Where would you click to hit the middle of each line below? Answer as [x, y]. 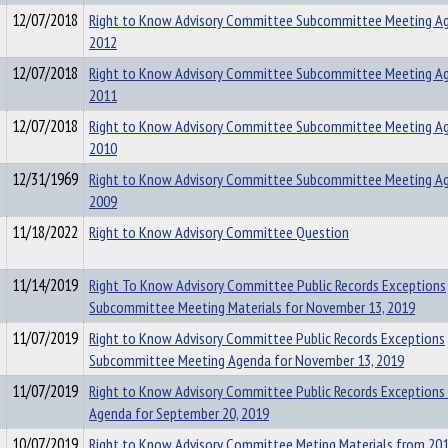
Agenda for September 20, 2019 [179, 413]
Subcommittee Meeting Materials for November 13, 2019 [252, 307]
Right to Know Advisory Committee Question [219, 232]
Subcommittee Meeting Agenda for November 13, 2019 [246, 360]
